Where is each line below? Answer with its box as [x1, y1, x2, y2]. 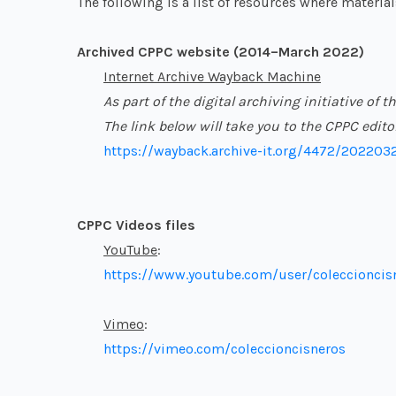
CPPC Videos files [77, 217, 195, 234]
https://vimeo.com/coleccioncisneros [103, 340, 346, 358]
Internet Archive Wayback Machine [103, 68, 321, 86]
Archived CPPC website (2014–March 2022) [77, 43, 364, 61]
